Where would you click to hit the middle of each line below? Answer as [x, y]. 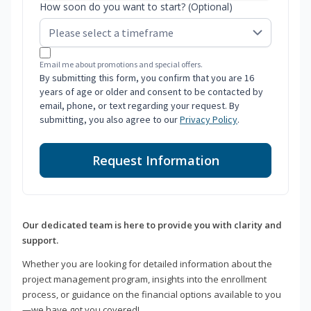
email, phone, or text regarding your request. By [140, 106]
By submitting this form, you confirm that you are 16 [147, 78]
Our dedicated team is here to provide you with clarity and [152, 225]
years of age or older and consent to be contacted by [151, 92]
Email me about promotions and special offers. [121, 65]
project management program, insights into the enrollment [144, 279]
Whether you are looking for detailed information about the [147, 264]
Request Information [155, 161]
